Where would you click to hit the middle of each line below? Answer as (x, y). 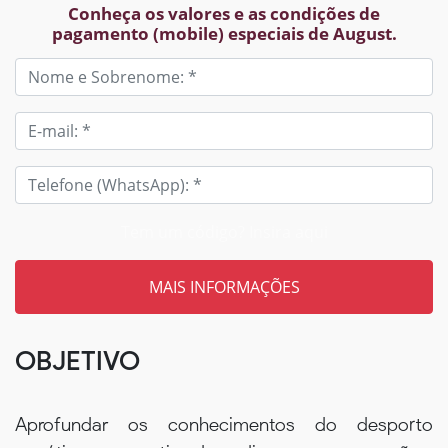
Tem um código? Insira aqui (224, 232)
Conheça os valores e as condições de (224, 13)
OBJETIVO (77, 361)
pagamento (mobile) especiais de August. (224, 33)
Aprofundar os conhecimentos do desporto (224, 424)
